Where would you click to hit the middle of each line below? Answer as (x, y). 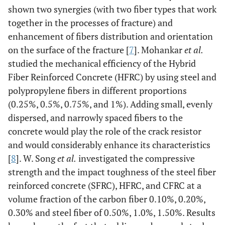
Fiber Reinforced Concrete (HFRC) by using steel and (112, 77)
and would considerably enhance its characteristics (109, 145)
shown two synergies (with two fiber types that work (112, 9)
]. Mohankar (159, 50)
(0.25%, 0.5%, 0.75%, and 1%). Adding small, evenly (110, 104)
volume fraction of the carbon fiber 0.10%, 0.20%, (107, 199)
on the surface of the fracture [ (69, 50)
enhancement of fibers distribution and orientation (110, 36)
